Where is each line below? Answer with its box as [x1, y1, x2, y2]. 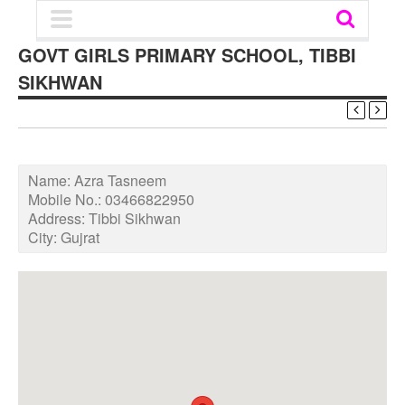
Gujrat [61, 227, 99, 248]
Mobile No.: [28, 189, 105, 210]
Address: [28, 208, 89, 229]
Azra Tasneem [74, 170, 166, 191]
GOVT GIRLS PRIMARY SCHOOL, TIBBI [18, 42, 356, 68]
